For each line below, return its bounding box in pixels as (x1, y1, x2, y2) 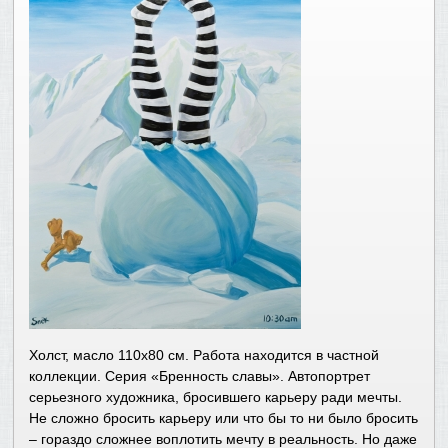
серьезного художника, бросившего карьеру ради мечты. (29, 389, 403, 406)
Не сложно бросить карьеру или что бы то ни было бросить (29, 410, 419, 427)
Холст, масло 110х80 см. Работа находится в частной (29, 347, 380, 364)
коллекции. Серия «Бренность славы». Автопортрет (29, 368, 371, 385)
